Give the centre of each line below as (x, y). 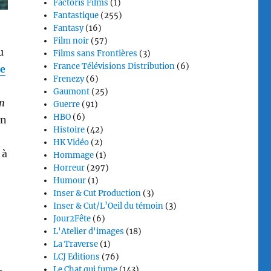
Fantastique (76, 15)
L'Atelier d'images (89, 231)
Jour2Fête (72, 219)
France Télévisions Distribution (114, 66)
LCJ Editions (77, 257)
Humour (70, 181)
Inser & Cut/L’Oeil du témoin (109, 206)
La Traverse (76, 244)
